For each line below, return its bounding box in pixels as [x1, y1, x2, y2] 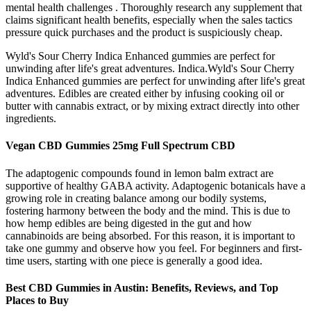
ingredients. [6, 112, 56, 125]
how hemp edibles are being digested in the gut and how [6, 217, 252, 229]
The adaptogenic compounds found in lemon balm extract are [6, 167, 274, 179]
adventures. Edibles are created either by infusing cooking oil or [6, 87, 284, 100]
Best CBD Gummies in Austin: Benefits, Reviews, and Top [6, 281, 278, 294]
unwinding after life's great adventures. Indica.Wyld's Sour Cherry [6, 62, 294, 75]
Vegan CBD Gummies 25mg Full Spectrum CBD [6, 140, 235, 152]
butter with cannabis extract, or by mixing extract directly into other [6, 100, 299, 112]
